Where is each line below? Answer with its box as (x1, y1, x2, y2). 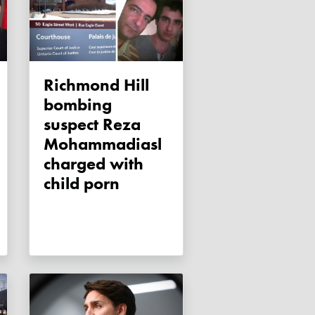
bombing (44, 94, 112, 116)
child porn (44, 172, 120, 195)
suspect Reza (44, 113, 141, 136)
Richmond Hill (44, 74, 54, 96)
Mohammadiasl (44, 133, 162, 155)
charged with (44, 153, 143, 175)
